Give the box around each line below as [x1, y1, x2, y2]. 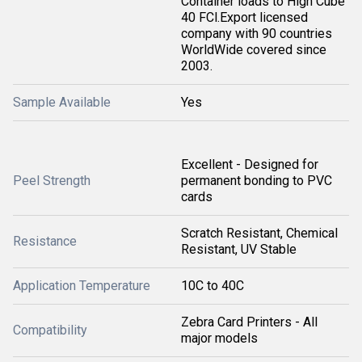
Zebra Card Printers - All [181, 314, 318, 330]
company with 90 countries [181, 25, 332, 41]
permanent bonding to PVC [181, 172, 332, 188]
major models [181, 330, 258, 346]
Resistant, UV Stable [181, 241, 297, 257]
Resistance [13, 233, 77, 249]
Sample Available [13, 94, 111, 110]
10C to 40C [181, 277, 244, 293]
